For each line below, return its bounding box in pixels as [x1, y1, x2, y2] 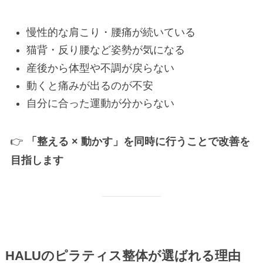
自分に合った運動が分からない [26, 97, 174, 110]
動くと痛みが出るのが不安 [26, 80, 153, 92]
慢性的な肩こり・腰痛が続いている [26, 26, 195, 38]
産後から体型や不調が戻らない [26, 62, 174, 74]
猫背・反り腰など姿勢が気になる [26, 44, 185, 56]
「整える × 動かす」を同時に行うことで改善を [26, 136, 250, 148]
